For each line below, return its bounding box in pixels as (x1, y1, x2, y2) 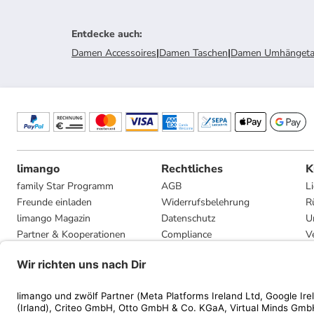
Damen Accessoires (71, 46, 156, 60)
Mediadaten (17, 276, 67, 289)
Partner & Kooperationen (17, 228, 125, 241)
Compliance (161, 228, 212, 241)
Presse (17, 260, 46, 273)
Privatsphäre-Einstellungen (161, 260, 280, 273)
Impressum (161, 244, 210, 257)
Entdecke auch (71, 27, 139, 41)
